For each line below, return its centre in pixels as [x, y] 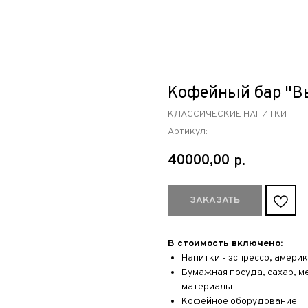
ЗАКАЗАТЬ [215, 200]
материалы [207, 287]
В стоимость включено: [225, 244]
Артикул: [188, 132]
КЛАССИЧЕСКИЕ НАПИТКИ [227, 114]
